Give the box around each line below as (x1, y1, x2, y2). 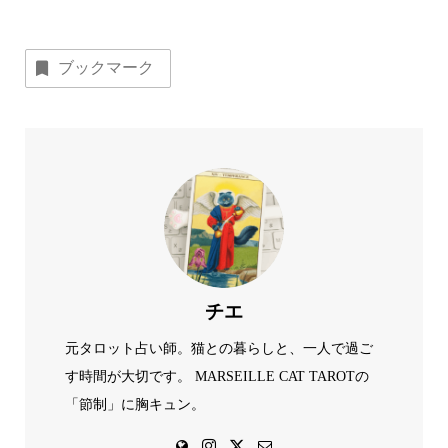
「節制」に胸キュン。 (64, 397, 205, 412)
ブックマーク (57, 59, 154, 76)
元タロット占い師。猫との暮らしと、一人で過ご (64, 341, 373, 356)
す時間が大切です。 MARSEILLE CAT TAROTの (64, 369, 369, 384)
